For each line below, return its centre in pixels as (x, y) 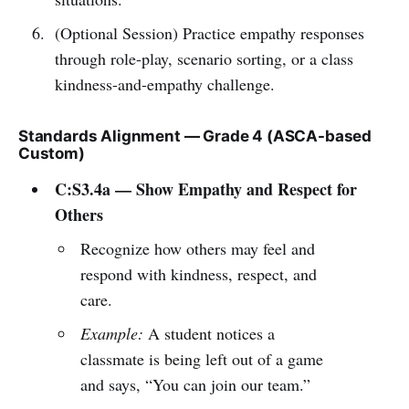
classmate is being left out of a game (202, 358)
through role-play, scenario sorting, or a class (204, 58)
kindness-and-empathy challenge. (164, 84)
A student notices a (210, 333)
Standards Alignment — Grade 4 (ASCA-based (195, 136)
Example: (112, 333)
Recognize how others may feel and (198, 248)
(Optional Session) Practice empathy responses (209, 32)
